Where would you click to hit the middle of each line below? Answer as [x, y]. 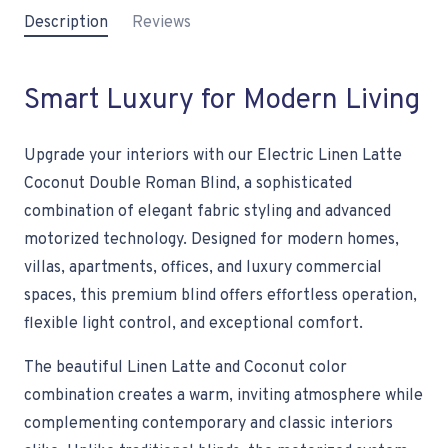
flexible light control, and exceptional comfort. [193, 324]
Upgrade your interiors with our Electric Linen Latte [213, 156]
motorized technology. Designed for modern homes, [211, 240]
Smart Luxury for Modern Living [222, 101]
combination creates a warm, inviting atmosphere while [223, 396]
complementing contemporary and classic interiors [208, 424]
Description [66, 23]
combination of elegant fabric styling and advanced [207, 212]
